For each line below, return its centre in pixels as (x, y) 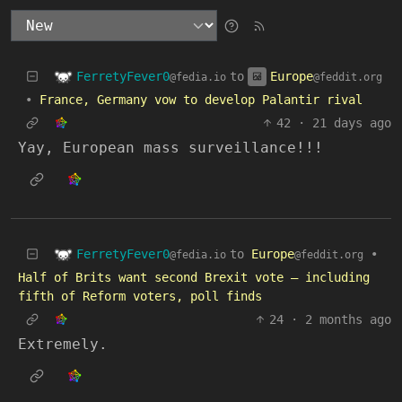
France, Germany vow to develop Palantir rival (201, 100)
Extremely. (63, 344)
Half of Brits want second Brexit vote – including (194, 277)
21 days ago (352, 123)
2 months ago (348, 319)
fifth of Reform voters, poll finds (140, 296)
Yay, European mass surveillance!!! (170, 148)
